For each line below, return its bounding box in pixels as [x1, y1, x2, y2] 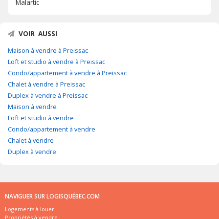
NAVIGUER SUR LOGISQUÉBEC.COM [5, 192, 100, 201]
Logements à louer [5, 205, 54, 213]
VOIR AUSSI [19, 29, 57, 39]
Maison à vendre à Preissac [8, 46, 88, 55]
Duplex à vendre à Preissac [8, 91, 88, 100]
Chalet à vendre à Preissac [8, 80, 85, 89]
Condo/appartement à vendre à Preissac [8, 68, 127, 78]
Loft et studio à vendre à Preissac [8, 57, 105, 66]
